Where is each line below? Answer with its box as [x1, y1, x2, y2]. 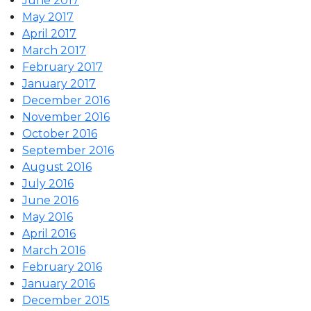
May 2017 [22, 10, 74, 24]
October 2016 [22, 126, 97, 140]
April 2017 [22, 26, 76, 40]
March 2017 [22, 43, 86, 57]
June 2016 [22, 193, 78, 207]
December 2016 [22, 93, 110, 107]
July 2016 [22, 176, 74, 190]
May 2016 [22, 210, 73, 224]
